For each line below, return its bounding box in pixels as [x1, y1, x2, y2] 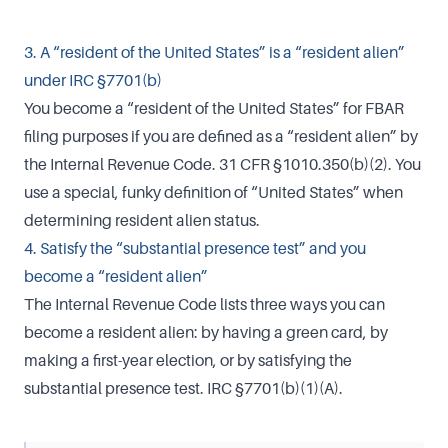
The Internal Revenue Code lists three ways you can [24, 294, 385, 314]
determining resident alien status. [24, 210, 260, 230]
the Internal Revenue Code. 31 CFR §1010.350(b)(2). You [24, 154, 421, 174]
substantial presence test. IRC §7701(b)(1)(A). [24, 378, 343, 398]
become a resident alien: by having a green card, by [24, 322, 388, 342]
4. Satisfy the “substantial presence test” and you [24, 238, 366, 258]
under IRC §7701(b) [24, 70, 162, 90]
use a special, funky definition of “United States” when [24, 182, 403, 202]
